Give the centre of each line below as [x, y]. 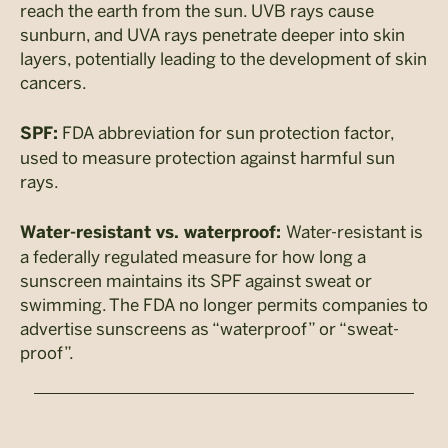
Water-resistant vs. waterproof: [153, 232]
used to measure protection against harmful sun [207, 157]
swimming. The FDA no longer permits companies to [224, 304]
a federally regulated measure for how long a [193, 256]
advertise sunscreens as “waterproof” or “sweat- [209, 328]
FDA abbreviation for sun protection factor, [226, 132]
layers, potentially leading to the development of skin [223, 58]
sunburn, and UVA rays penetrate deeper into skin [212, 34]
